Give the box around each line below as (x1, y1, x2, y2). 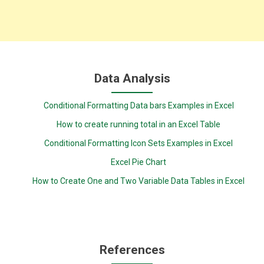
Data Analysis (94, 71, 170, 85)
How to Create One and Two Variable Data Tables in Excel (32, 176, 245, 186)
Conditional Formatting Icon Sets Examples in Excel (44, 138, 233, 148)
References (99, 242, 165, 257)
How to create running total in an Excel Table (57, 120, 221, 129)
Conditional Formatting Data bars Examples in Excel (43, 101, 234, 110)
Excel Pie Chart (111, 157, 167, 167)
